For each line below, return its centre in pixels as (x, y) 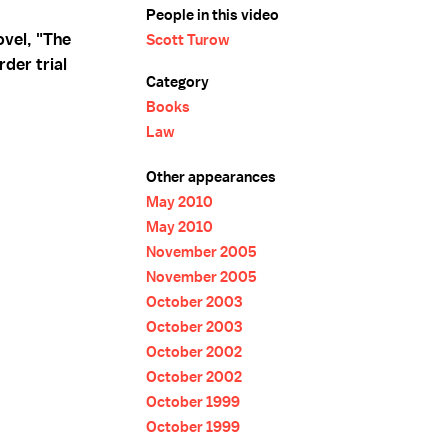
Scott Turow (188, 40)
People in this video (212, 15)
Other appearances (211, 177)
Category (177, 82)
